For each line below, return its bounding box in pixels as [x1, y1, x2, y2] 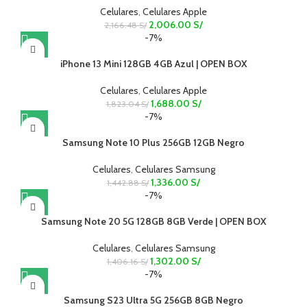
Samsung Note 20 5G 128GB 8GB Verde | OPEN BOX [40, 214, 267, 228]
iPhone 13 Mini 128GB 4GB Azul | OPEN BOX [60, 57, 247, 70]
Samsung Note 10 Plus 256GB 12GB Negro [62, 136, 245, 149]
